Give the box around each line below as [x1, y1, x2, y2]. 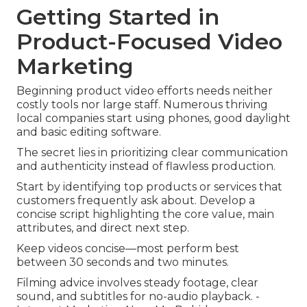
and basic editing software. [16, 125, 161, 139]
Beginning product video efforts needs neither [16, 84, 273, 98]
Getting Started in [16, 3, 219, 31]
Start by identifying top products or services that [16, 180, 282, 194]
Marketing [16, 53, 134, 80]
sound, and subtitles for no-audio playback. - [16, 290, 260, 304]
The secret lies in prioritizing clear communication [16, 146, 288, 160]
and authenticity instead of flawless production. [16, 160, 275, 173]
